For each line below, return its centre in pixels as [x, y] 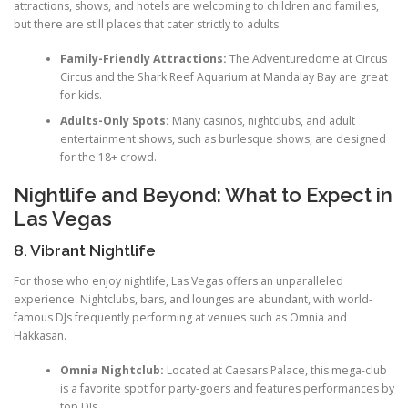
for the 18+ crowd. [108, 157]
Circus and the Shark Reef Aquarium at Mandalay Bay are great [224, 76]
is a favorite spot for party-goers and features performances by [227, 388]
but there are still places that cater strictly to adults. [148, 24]
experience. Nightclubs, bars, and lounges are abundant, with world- [193, 299]
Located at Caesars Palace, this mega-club [275, 370]
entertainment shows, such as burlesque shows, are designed [223, 138]
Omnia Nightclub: [112, 370]
